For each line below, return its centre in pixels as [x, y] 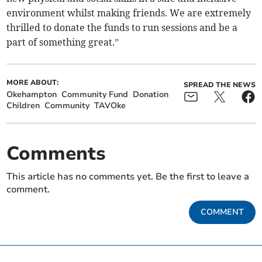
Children [23, 106]
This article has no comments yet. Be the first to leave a [128, 177]
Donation [151, 95]
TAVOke [110, 106]
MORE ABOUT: [33, 83]
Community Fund [95, 95]
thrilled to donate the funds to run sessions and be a [122, 28]
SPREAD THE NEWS [219, 85]
